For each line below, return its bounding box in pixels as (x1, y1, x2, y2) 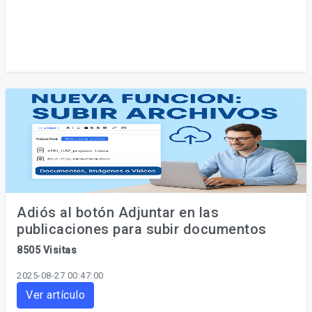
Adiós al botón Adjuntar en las (17, 204, 219, 221)
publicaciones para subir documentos (17, 221, 267, 237)
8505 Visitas (17, 244, 77, 256)
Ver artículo (26, 288, 85, 302)
